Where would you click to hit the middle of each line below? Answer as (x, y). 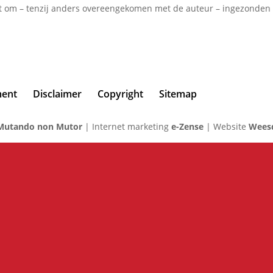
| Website (226, 127)
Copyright (121, 94)
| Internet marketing (128, 127)
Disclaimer (58, 94)
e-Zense (188, 127)
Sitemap (178, 94)
